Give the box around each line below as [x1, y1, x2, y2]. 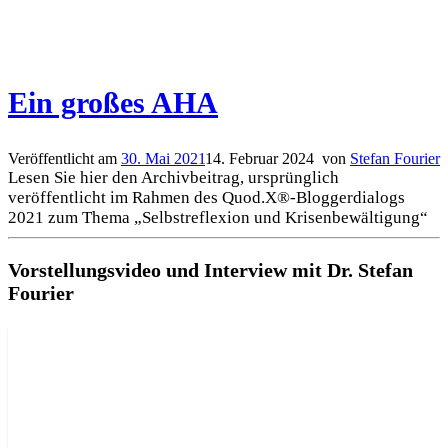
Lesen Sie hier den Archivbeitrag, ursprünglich [8, 168, 339, 188]
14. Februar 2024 [205, 150, 314, 168]
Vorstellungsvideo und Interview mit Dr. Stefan [8, 258, 413, 281]
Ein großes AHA [8, 86, 218, 120]
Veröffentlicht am [8, 150, 121, 168]
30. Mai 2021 [121, 150, 205, 168]
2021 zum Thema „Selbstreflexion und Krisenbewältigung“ [8, 208, 428, 228]
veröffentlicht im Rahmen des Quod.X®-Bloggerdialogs [8, 188, 405, 208]
